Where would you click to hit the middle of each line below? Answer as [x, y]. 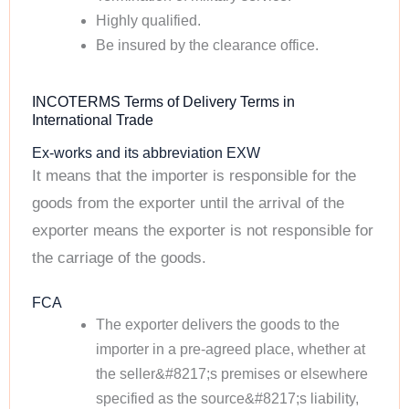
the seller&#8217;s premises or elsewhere [231, 374]
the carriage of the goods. [119, 257]
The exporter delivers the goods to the [217, 325]
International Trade [93, 120]
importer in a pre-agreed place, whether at [230, 350]
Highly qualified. [148, 20]
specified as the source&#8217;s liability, [227, 399]
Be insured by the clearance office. [207, 45]
